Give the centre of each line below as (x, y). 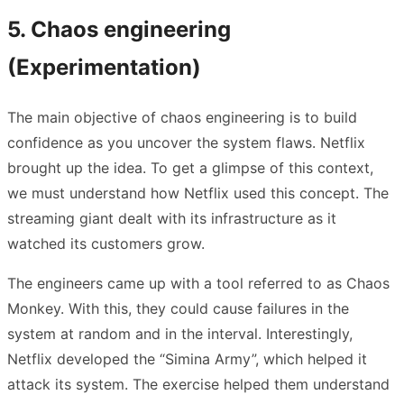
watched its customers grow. (108, 244)
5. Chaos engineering (119, 30)
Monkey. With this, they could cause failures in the (178, 309)
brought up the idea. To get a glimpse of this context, (190, 168)
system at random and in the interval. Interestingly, (180, 334)
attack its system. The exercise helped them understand (198, 385)
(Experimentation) (104, 68)
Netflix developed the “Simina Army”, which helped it (187, 359)
